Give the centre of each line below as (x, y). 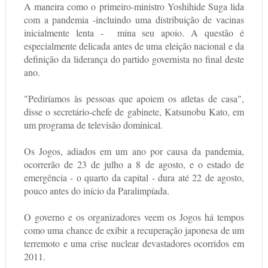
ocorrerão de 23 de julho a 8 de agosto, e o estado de (134, 165)
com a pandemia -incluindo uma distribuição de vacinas (134, 20)
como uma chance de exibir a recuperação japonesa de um (134, 230)
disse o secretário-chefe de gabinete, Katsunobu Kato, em (134, 112)
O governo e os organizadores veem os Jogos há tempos (134, 217)
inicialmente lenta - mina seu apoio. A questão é (134, 33)
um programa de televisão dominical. (93, 125)
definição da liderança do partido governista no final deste (134, 59)
